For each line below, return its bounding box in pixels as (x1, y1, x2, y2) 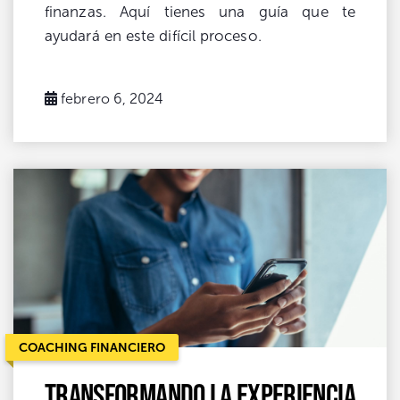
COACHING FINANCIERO (19, 339, 165, 354)
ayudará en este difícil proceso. (45, 27, 262, 45)
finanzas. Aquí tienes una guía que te (45, 3, 355, 21)
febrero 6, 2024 (61, 90, 164, 106)
